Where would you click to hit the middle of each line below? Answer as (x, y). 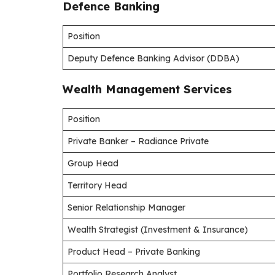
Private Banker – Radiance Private (138, 141)
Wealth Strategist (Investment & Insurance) (158, 229)
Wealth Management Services (147, 89)
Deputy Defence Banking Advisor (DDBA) (153, 58)
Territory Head (97, 185)
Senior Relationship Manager (126, 207)
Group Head (93, 163)
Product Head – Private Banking (134, 251)
